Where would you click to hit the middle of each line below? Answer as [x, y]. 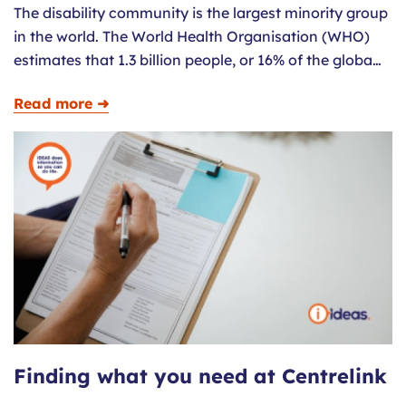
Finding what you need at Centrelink [200, 377]
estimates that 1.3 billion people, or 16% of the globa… [198, 60]
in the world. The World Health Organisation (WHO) [192, 37]
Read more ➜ [61, 103]
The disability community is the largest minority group [201, 13]
